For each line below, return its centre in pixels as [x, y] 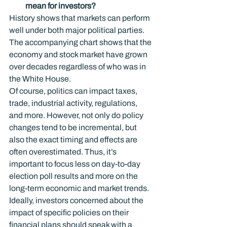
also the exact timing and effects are [74, 139]
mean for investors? [61, 6]
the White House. [40, 79]
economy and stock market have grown [79, 54]
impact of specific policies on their [70, 212]
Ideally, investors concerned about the [77, 200]
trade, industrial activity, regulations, [74, 103]
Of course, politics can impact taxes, [74, 91]
